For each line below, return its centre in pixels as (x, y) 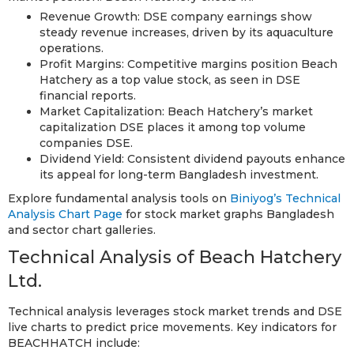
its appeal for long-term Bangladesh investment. (179, 174)
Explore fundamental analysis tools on (119, 198)
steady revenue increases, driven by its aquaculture (186, 32)
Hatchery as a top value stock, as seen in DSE (170, 79)
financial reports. (88, 95)
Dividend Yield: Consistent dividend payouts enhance (192, 158)
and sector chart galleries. (82, 230)
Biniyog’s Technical (285, 198)
